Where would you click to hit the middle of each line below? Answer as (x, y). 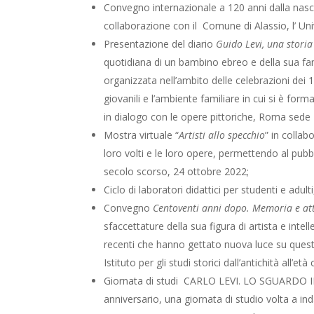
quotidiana (129, 62)
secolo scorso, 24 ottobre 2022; (178, 172)
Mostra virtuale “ (142, 135)
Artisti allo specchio (222, 135)
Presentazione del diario (160, 44)
